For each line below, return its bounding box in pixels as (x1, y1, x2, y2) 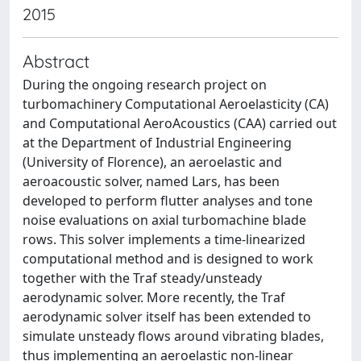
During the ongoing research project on (23, 76, 267, 93)
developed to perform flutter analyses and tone (23, 192, 313, 210)
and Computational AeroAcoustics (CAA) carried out (23, 114, 337, 132)
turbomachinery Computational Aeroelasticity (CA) (23, 95, 329, 113)
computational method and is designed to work (23, 250, 313, 268)
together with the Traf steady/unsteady (23, 269, 262, 287)
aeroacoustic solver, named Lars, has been (23, 172, 280, 190)
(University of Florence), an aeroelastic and (23, 153, 282, 171)
